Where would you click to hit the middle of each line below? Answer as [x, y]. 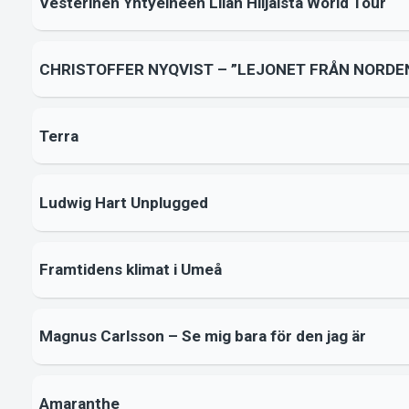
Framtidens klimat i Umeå [130, 270]
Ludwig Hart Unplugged [123, 203]
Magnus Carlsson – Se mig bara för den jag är [202, 336]
